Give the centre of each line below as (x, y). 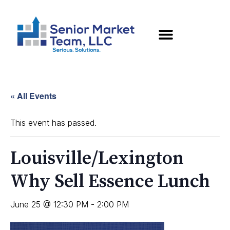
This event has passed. (53, 123)
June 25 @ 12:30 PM (49, 205)
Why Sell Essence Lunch (110, 182)
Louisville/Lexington (97, 159)
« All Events (33, 96)
